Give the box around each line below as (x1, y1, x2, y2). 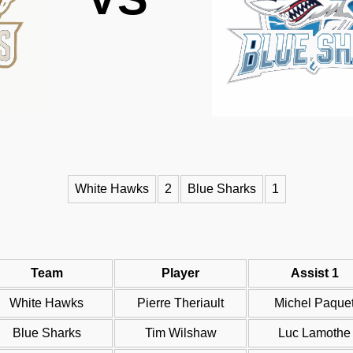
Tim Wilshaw (144, 326, 217, 340)
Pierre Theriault (137, 296, 224, 310)
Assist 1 (290, 266, 339, 281)
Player (162, 266, 199, 281)
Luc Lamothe (278, 326, 351, 340)
